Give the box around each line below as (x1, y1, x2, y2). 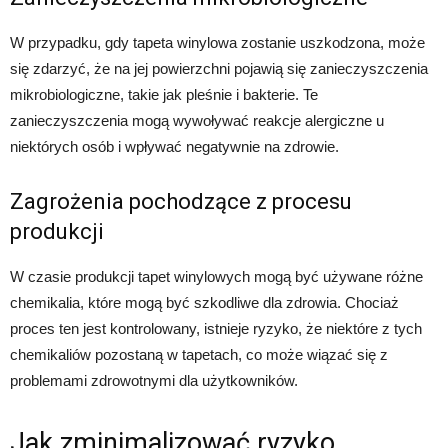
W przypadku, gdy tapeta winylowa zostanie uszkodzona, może (10, 33, 425, 51)
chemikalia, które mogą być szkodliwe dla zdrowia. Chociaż (10, 293, 399, 311)
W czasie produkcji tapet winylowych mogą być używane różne (10, 267, 423, 285)
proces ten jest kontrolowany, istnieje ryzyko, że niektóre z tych (10, 319, 422, 337)
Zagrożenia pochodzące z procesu (10, 188, 352, 214)
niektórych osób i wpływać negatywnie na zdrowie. (10, 137, 339, 155)
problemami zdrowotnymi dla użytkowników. (10, 371, 298, 389)
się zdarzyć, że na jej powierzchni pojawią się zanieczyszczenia (10, 59, 428, 77)
